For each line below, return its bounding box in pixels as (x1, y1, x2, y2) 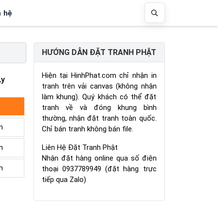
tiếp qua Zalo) (41, 175, 86, 184)
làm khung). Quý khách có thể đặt (41, 92, 157, 101)
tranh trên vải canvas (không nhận (41, 81, 157, 91)
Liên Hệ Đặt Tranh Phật (41, 143, 118, 152)
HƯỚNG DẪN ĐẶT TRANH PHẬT (42, 48, 156, 57)
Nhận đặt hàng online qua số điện (41, 153, 157, 163)
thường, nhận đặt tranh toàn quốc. (41, 113, 157, 123)
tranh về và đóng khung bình (41, 103, 157, 112)
